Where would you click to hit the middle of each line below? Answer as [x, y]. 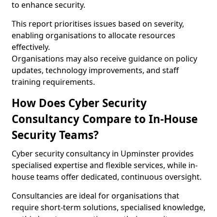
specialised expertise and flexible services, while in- [105, 165]
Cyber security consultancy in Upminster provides [103, 154]
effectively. [31, 47]
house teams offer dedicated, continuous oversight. [107, 177]
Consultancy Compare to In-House [105, 119]
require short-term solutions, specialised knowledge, [108, 207]
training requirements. [53, 82]
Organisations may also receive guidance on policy [104, 59]
